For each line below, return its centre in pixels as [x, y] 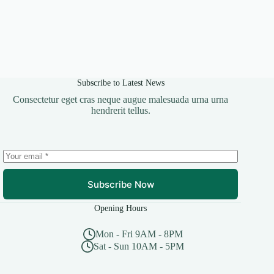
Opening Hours [121, 208]
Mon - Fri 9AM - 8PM [139, 234]
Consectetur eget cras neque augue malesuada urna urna [121, 100]
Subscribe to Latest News [120, 83]
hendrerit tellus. [120, 111]
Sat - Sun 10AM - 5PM [139, 246]
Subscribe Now [120, 184]
